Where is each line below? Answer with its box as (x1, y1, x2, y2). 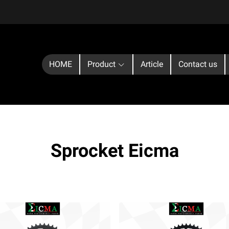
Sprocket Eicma (50, 140, 179, 162)
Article (141, 59, 163, 69)
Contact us (178, 59, 217, 69)
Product (87, 59, 116, 69)
